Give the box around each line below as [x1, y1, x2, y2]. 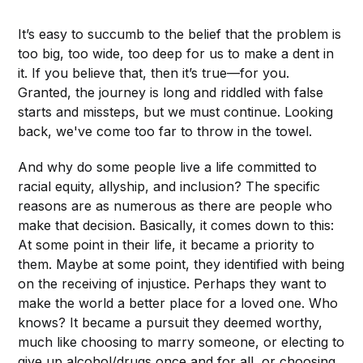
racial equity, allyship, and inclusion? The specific [18, 178, 321, 195]
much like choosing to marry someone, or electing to [18, 334, 345, 351]
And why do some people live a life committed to [18, 159, 318, 176]
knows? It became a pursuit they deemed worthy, [18, 314, 323, 331]
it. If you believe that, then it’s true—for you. [18, 65, 290, 82]
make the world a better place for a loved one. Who [18, 295, 339, 312]
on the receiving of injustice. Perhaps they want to [18, 275, 327, 293]
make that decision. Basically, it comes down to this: [18, 217, 335, 234]
